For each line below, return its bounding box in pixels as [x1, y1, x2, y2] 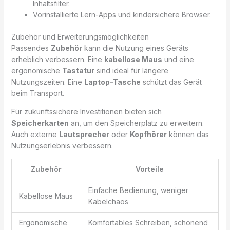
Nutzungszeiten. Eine [11, 78, 84, 87]
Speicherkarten [11, 119, 69, 128]
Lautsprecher [59, 130, 109, 139]
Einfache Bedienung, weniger [88, 186, 188, 195]
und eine [162, 55, 194, 64]
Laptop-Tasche [84, 78, 141, 87]
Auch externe [11, 130, 59, 139]
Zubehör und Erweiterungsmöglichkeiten [11, 32, 149, 42]
